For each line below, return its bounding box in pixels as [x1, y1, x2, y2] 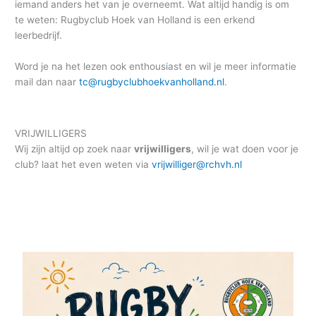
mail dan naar [15, 75, 80, 87]
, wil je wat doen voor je [191, 143, 299, 155]
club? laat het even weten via [15, 159, 152, 171]
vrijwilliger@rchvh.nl [152, 159, 243, 171]
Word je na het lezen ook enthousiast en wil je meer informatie [15, 60, 297, 72]
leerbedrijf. [15, 29, 63, 41]
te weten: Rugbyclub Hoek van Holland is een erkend [15, 13, 255, 25]
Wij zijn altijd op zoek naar [15, 143, 135, 155]
